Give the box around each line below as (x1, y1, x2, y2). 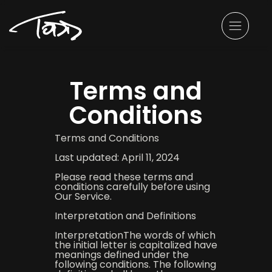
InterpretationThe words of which (54, 228, 216, 242)
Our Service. (54, 189, 112, 203)
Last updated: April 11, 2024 (54, 151, 180, 165)
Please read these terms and (54, 170, 193, 184)
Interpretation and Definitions (54, 209, 196, 223)
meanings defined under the (54, 248, 189, 262)
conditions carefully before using (54, 180, 210, 194)
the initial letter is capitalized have (54, 238, 217, 252)
